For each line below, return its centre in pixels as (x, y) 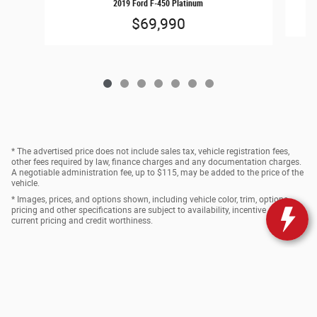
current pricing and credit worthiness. (82, 221)
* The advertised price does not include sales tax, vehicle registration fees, (150, 152)
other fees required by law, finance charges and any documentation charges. (156, 162)
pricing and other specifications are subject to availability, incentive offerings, (157, 211)
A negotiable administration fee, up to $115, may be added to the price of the (157, 173)
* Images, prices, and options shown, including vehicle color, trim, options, (150, 200)
